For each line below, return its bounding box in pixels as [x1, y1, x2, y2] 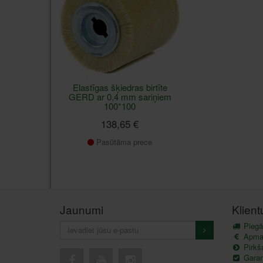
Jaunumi [60, 201, 103, 217]
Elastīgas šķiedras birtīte [72, 80, 167, 93]
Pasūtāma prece [94, 136, 152, 147]
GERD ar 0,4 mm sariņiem [68, 90, 171, 103]
